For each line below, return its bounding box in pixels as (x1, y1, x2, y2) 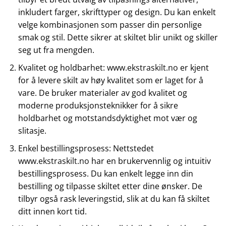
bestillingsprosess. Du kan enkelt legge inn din (18, 167, 193, 179)
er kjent (178, 62, 209, 74)
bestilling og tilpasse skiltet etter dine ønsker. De (18, 180, 202, 192)
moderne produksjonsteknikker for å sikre (18, 100, 178, 111)
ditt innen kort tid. (18, 205, 87, 217)
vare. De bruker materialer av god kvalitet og (18, 87, 187, 99)
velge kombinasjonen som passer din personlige (18, 19, 202, 31)
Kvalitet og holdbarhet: (18, 62, 107, 74)
